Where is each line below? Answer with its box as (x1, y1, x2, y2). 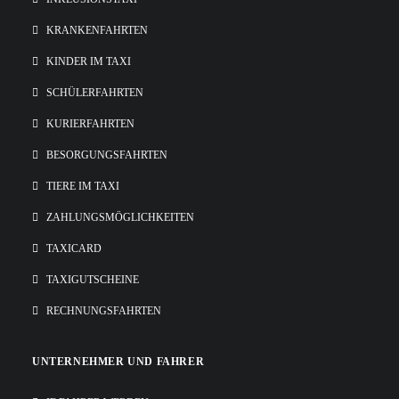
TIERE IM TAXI (46, 180, 119, 192)
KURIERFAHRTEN (46, 118, 134, 130)
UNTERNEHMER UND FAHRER (32, 355, 205, 368)
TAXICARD (46, 242, 102, 255)
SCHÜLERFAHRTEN (46, 86, 143, 99)
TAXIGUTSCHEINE (46, 273, 139, 286)
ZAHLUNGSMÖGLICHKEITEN (46, 211, 194, 224)
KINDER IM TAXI (46, 55, 131, 68)
